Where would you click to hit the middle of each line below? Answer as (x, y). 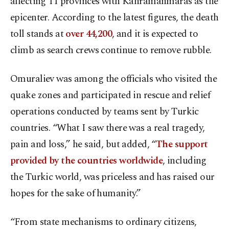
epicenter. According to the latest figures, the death (114, 18)
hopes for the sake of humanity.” (76, 194)
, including (185, 161)
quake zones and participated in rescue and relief (110, 96)
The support (182, 145)
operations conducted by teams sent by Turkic (105, 112)
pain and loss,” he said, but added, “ (83, 145)
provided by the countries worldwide (87, 161)
